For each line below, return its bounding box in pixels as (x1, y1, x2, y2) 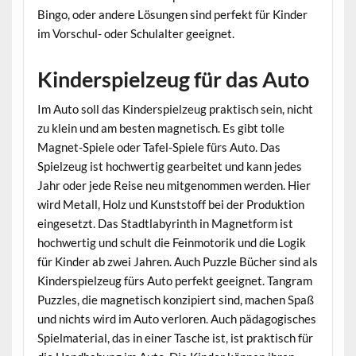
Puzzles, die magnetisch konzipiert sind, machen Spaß (37, 292, 314, 307)
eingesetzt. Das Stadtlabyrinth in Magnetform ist (37, 215, 293, 230)
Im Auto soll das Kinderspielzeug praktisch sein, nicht (37, 101, 313, 116)
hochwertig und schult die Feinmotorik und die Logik (37, 234, 306, 250)
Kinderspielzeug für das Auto (37, 66, 309, 93)
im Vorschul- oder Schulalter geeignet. (37, 25, 234, 41)
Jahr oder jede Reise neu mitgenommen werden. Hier (37, 177, 311, 192)
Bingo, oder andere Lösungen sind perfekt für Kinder (37, 6, 308, 21)
